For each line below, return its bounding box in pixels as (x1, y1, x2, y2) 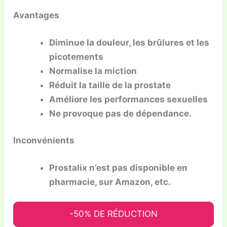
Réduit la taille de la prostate (49, 80, 171, 90)
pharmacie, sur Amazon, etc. (49, 176, 171, 187)
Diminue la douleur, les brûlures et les (49, 37, 210, 48)
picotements (49, 51, 104, 62)
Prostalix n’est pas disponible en (49, 162, 188, 173)
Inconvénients (13, 135, 75, 146)
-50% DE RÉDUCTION (69, 209, 158, 219)
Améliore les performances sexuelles (49, 94, 208, 104)
